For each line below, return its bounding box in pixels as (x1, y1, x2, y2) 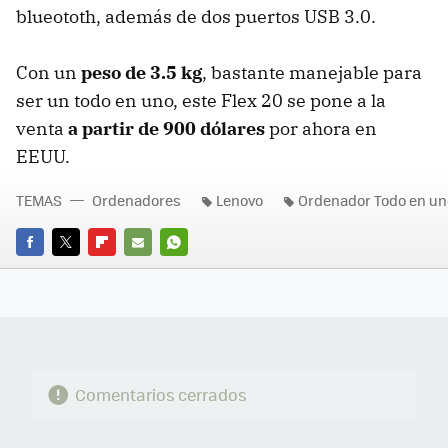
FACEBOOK (16, 260, 83, 280)
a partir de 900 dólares (68, 117, 265, 141)
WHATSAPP (160, 260, 232, 280)
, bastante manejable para (202, 61, 422, 85)
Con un (16, 61, 81, 85)
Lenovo (216, 190, 263, 211)
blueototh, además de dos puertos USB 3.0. (16, 5, 376, 29)
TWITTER (52, 260, 107, 280)
